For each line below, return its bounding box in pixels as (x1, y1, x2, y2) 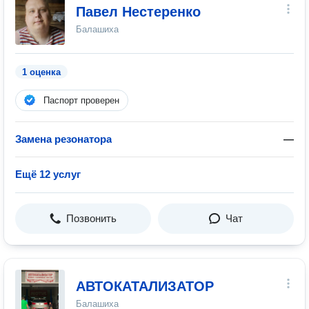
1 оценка (22, 67, 61, 77)
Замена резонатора (15, 133, 112, 145)
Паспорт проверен (43, 95, 119, 106)
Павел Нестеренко (76, 4, 201, 19)
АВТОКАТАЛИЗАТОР (76, 279, 214, 294)
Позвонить (66, 212, 117, 224)
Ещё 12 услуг (15, 168, 81, 180)
